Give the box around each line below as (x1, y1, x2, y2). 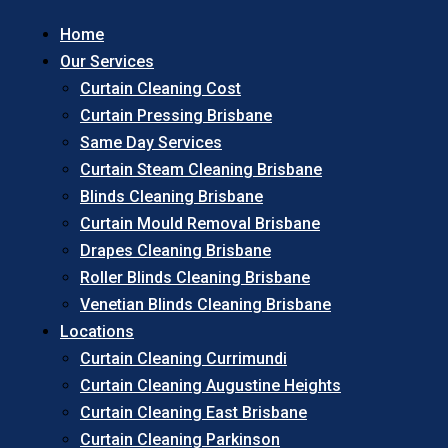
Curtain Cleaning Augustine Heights (80, 375, 341, 395)
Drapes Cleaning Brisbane (80, 240, 271, 260)
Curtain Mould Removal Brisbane (80, 213, 320, 233)
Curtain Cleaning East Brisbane (80, 402, 307, 422)
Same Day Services (80, 132, 222, 152)
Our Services (60, 51, 154, 71)
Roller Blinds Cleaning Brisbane (80, 267, 310, 287)
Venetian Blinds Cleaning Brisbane (80, 294, 331, 314)
